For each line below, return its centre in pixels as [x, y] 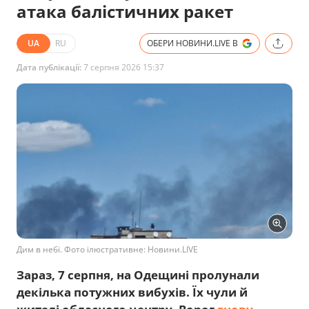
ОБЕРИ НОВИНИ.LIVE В [192, 43]
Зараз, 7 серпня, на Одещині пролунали [138, 275]
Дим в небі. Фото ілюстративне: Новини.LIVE [107, 249]
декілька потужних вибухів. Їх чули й [132, 292]
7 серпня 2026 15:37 [123, 67]
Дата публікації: [49, 67]
